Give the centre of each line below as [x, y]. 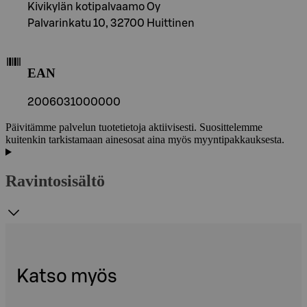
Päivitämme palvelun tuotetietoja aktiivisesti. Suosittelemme [134, 127]
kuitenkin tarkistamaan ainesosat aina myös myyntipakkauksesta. [145, 140]
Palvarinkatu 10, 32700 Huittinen [111, 23]
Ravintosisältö [55, 181]
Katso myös [67, 277]
